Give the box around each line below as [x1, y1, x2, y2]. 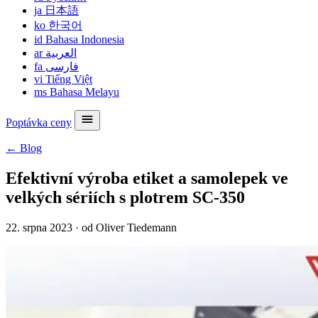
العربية [45, 47, 77, 59]
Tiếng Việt [43, 73, 92, 85]
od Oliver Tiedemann [82, 221, 177, 234]
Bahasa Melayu [47, 86, 119, 98]
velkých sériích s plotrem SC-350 [6, 187, 245, 207]
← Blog [6, 142, 42, 154]
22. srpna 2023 [6, 221, 72, 234]
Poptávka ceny [6, 116, 72, 128]
